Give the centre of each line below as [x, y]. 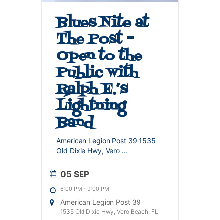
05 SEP [75, 174]
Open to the [99, 56]
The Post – [95, 39]
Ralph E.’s [92, 89]
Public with [97, 72]
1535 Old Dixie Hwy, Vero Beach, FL [109, 211]
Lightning [91, 106]
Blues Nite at [102, 22]
